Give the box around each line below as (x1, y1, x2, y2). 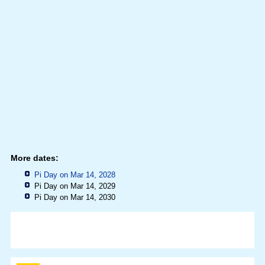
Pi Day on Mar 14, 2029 (34, 182, 115, 191)
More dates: (10, 153, 59, 163)
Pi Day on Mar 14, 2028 (34, 170, 115, 180)
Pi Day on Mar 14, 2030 (34, 193, 115, 202)
